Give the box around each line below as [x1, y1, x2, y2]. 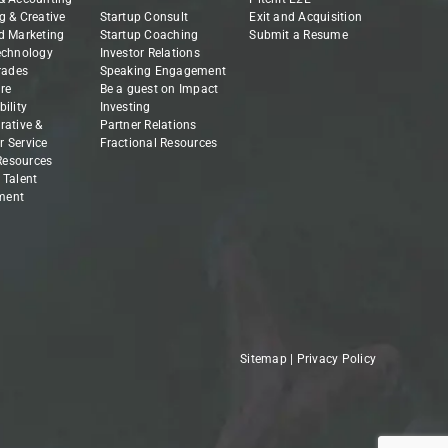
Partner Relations [99, 118, 197, 133]
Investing [99, 100, 151, 115]
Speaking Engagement [99, 64, 227, 79]
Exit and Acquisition [249, 10, 363, 25]
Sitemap [240, 352, 287, 367]
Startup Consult [99, 10, 189, 25]
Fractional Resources [99, 136, 218, 151]
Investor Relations [99, 46, 200, 61]
